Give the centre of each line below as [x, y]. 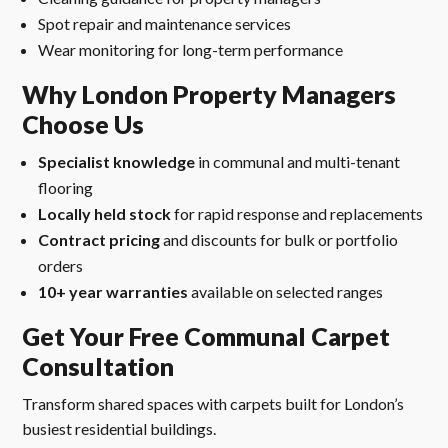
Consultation [98, 366]
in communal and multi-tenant [298, 162]
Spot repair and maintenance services [165, 24]
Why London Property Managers [209, 94]
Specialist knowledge [117, 162]
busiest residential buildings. [119, 429]
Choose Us [83, 124]
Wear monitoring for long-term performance [191, 50]
